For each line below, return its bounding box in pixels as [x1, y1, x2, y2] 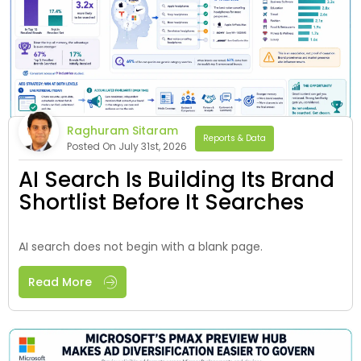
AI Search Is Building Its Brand [19, 164, 334, 194]
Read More [28, 273, 92, 290]
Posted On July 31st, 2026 [67, 139, 187, 153]
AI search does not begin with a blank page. [19, 238, 263, 255]
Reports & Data [203, 131, 266, 144]
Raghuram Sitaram [67, 122, 178, 139]
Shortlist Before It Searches [19, 187, 304, 217]
